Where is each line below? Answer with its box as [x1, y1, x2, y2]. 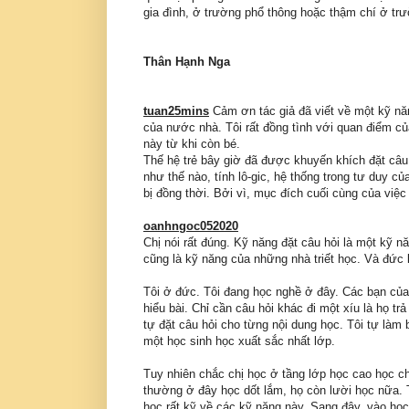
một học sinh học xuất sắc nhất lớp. [143, 334, 335, 349]
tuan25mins [143, 104, 209, 119]
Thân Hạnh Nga [143, 55, 230, 69]
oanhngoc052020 [143, 219, 238, 234]
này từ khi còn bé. [143, 137, 240, 152]
